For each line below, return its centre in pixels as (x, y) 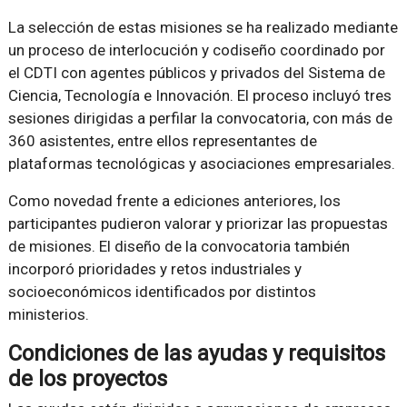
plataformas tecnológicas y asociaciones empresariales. (201, 164)
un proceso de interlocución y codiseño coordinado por (196, 50)
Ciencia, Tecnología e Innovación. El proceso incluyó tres (199, 96)
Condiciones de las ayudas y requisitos (196, 354)
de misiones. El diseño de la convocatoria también (179, 247)
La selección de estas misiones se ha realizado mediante (203, 28)
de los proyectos (87, 379)
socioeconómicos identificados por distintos (162, 292)
